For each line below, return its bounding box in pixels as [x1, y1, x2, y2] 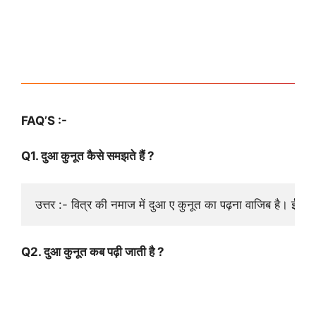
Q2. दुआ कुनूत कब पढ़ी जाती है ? [21, 245, 164, 260]
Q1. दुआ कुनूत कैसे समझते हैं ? [21, 149, 154, 164]
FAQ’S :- [21, 113, 67, 128]
